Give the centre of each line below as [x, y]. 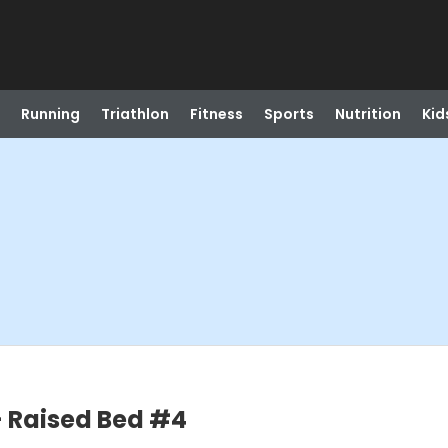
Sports [288, 114]
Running [50, 114]
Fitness [216, 114]
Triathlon [134, 114]
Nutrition [367, 114]
